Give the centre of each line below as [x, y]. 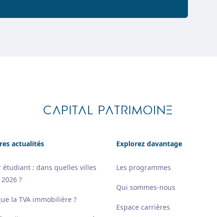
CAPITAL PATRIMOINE [108, 111]
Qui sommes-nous [146, 187]
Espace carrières [143, 207]
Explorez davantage [149, 144]
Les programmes [144, 167]
